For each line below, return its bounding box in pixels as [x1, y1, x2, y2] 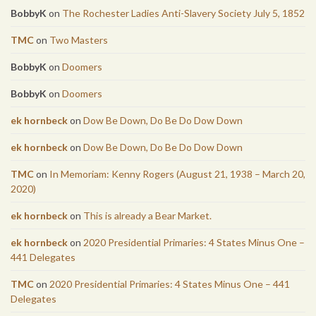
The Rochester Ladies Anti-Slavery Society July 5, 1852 [62, 7, 305, 20]
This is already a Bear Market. [83, 209, 212, 222]
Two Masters [49, 34, 108, 47]
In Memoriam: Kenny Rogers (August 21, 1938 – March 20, [49, 168, 305, 181]
